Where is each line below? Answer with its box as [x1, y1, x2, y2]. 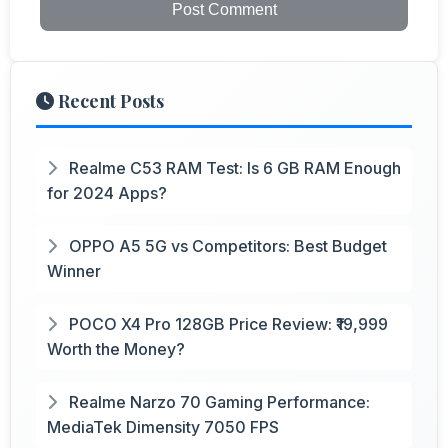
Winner [47, 260, 101, 281]
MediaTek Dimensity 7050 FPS [47, 416, 279, 437]
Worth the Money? [47, 338, 185, 359]
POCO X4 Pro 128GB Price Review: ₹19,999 [65, 313, 388, 334]
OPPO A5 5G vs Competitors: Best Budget [65, 235, 387, 256]
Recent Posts [54, 88, 164, 113]
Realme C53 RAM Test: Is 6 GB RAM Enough [65, 157, 401, 178]
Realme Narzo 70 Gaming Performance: [65, 391, 370, 412]
